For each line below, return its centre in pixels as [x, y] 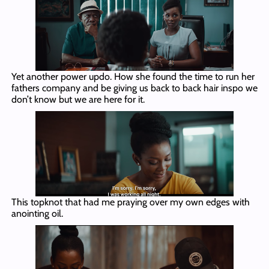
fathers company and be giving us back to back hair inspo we [134, 88]
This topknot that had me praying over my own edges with [130, 202]
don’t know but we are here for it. [78, 100]
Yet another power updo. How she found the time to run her [133, 77]
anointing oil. [37, 213]
